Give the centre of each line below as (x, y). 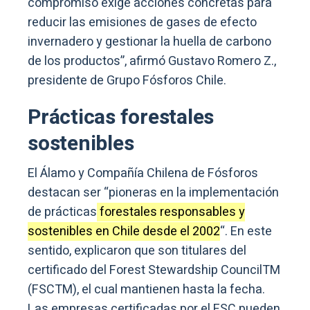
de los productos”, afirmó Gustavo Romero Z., (152, 61)
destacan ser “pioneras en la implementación (153, 192)
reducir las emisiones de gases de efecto (142, 22)
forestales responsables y (171, 212)
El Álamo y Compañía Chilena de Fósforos (143, 173)
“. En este (246, 231)
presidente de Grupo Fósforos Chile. (127, 80)
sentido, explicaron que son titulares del (137, 250)
